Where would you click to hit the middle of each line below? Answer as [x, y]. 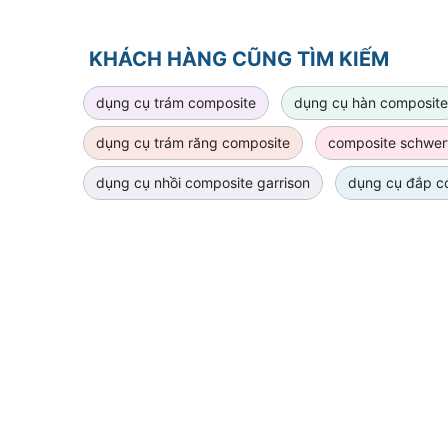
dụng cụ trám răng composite [193, 143]
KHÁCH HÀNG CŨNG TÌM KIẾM [239, 59]
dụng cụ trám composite [176, 103]
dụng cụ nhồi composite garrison [203, 183]
